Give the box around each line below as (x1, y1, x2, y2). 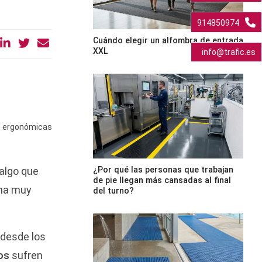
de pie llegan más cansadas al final (92, 175, 231, 185)
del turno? (92, 185, 134, 195)
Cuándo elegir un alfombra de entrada (92, 35, 243, 45)
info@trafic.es (202, 47, 256, 57)
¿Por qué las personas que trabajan (92, 164, 233, 174)
